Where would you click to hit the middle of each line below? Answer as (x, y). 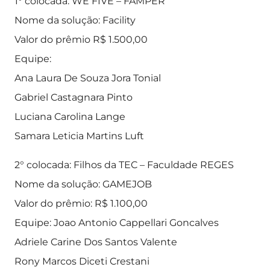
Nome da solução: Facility (75, 20)
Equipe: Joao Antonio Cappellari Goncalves (117, 223)
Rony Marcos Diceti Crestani (82, 261)
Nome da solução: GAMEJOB (83, 184)
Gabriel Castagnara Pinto (74, 97)
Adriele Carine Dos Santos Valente (96, 242)
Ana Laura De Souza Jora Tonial (88, 78)
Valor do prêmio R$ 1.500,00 (81, 39)
